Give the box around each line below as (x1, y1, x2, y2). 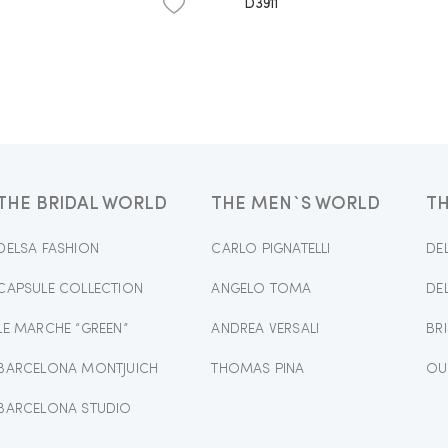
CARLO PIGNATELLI (211, 241, 331, 256)
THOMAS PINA (211, 361, 305, 376)
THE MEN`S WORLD (211, 194, 381, 213)
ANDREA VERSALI (211, 321, 320, 336)
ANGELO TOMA (211, 281, 312, 296)
